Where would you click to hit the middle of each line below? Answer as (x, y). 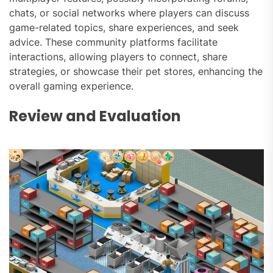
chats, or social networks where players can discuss (129, 13)
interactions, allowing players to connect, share (118, 57)
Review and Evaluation (95, 116)
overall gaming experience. (71, 86)
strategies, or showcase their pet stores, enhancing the (136, 72)
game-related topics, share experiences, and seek (124, 28)
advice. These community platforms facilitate (113, 42)
